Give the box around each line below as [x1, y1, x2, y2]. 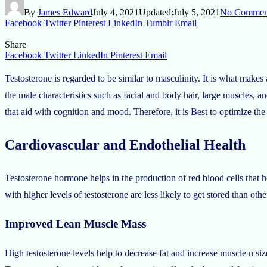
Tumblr [145, 17, 172, 28]
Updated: [139, 7, 173, 17]
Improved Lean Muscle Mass [5, 218, 146, 231]
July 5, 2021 [173, 7, 220, 17]
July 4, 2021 [92, 7, 139, 17]
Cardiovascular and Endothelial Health [5, 136, 246, 153]
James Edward [38, 7, 92, 17]
